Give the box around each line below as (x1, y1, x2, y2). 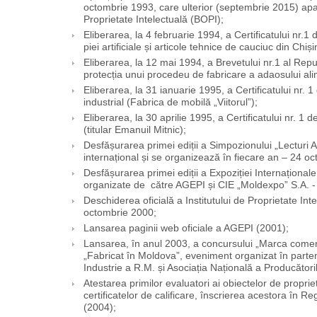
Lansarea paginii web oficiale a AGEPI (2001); (83, 223, 289, 234)
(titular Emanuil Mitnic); (83, 125, 186, 136)
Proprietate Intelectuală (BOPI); (83, 14, 224, 25)
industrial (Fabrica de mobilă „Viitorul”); (83, 97, 258, 108)
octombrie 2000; (83, 207, 156, 219)
